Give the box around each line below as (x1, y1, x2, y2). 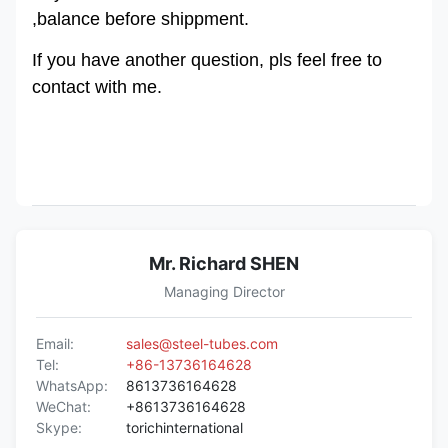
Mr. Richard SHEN (149, 253, 299, 275)
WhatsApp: (36, 377, 108, 395)
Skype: (36, 419, 82, 437)
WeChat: (36, 398, 91, 416)
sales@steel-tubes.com (126, 335, 278, 353)
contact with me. (32, 77, 162, 98)
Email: (36, 335, 74, 353)
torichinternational (126, 419, 243, 437)
